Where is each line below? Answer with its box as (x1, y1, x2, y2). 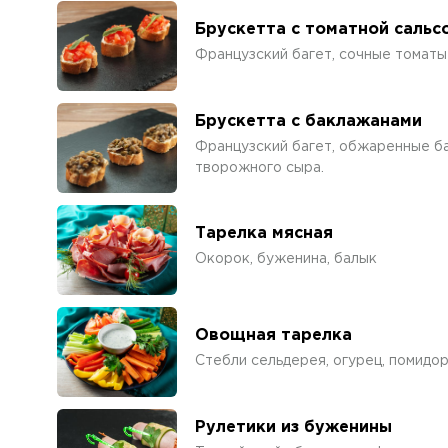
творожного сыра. (195, 161, 324, 174)
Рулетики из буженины (195, 419, 392, 435)
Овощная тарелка (195, 328, 352, 343)
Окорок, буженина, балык (195, 253, 377, 265)
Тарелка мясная (195, 226, 333, 241)
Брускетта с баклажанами (195, 113, 422, 129)
